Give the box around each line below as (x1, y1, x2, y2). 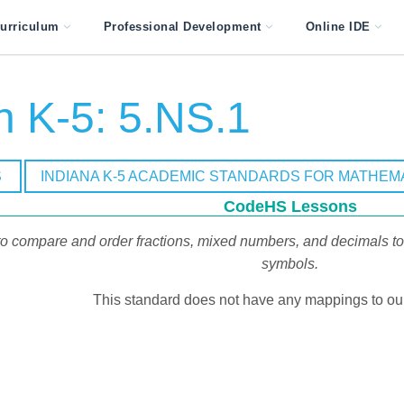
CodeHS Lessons (223, 197, 357, 216)
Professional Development (103, 20, 262, 33)
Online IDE (305, 20, 371, 33)
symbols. (262, 256, 318, 271)
